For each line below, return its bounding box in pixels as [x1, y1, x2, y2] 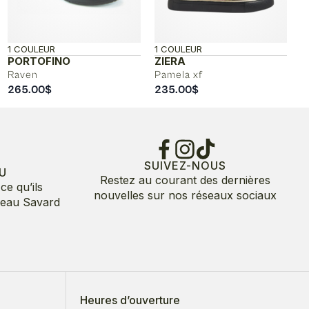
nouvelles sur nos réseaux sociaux [93, 188, 277, 202]
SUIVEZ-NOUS [143, 158, 226, 172]
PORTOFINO [8, 54, 70, 68]
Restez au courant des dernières [99, 172, 270, 187]
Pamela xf [154, 68, 203, 81]
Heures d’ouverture [80, 292, 180, 307]
